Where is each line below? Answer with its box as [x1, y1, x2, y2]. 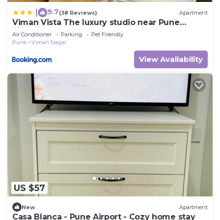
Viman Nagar [31, 39, 66, 46]
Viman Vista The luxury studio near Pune [12, 18, 180, 27]
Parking [61, 31, 82, 38]
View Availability [139, 55, 203, 64]
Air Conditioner [12, 31, 52, 38]
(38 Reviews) [59, 9, 97, 16]
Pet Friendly [91, 31, 123, 38]
